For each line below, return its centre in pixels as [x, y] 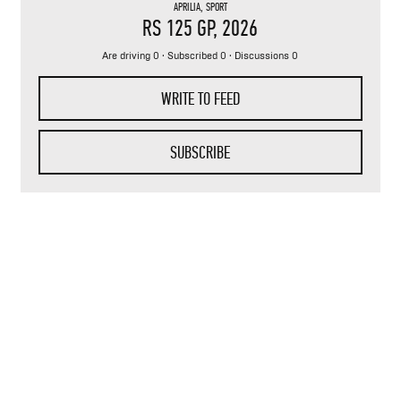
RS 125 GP [178, 28]
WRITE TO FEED [200, 99]
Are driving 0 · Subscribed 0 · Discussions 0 [200, 56]
